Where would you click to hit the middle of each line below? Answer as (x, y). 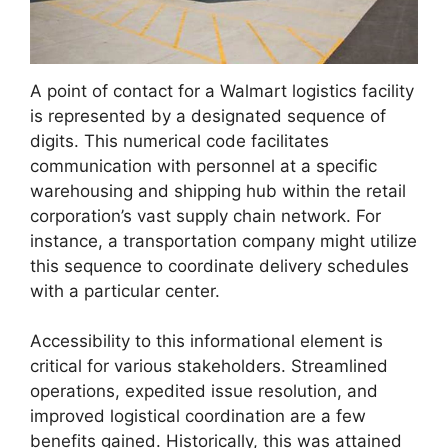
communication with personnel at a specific (203, 165)
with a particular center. (125, 290)
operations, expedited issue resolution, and (204, 391)
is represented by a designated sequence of (208, 115)
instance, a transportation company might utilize (223, 240)
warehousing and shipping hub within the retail (218, 190)
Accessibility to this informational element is (206, 341)
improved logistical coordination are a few (198, 416)
